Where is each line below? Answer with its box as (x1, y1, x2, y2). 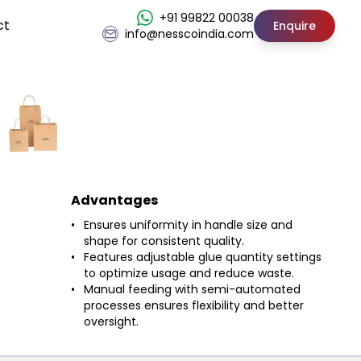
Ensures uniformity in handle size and (84, 217, 293, 233)
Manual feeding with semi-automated (84, 281, 301, 297)
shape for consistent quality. (84, 233, 244, 249)
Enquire (273, 18, 316, 34)
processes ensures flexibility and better (84, 297, 304, 313)
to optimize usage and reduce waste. (84, 265, 294, 281)
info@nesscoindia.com (125, 26, 254, 42)
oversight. (84, 313, 139, 330)
